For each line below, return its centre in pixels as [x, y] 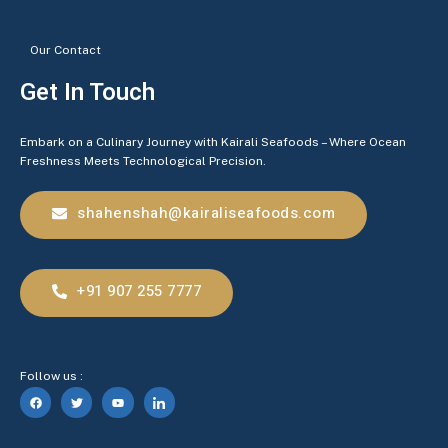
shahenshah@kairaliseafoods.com [206, 213]
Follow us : [51, 376]
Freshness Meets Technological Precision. [143, 161]
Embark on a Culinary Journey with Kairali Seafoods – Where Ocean [213, 142]
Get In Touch [87, 93]
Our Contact [65, 50]
